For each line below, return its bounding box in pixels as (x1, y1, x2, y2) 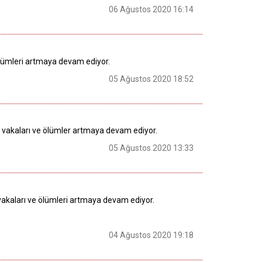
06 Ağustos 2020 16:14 (109, 4, 194, 14)
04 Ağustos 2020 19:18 (109, 230, 194, 240)
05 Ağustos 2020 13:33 (109, 143, 194, 153)
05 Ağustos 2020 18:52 (109, 74, 194, 84)
